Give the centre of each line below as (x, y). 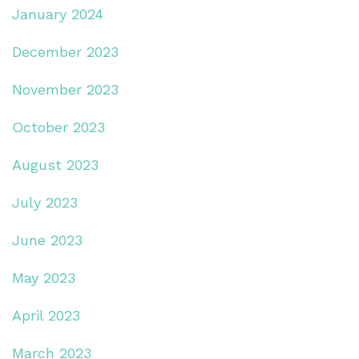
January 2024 (58, 14)
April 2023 (46, 315)
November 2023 (65, 89)
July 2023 (45, 202)
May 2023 (44, 277)
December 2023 (65, 51)
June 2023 (47, 240)
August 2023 (55, 164)
